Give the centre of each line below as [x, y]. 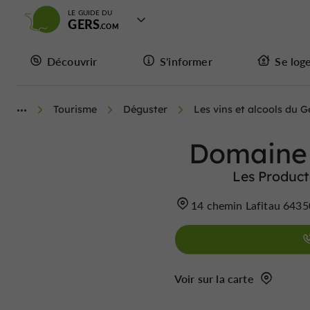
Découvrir [72, 61]
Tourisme [75, 109]
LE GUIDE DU [90, 12]
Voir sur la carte [214, 279]
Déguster [145, 109]
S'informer [186, 61]
